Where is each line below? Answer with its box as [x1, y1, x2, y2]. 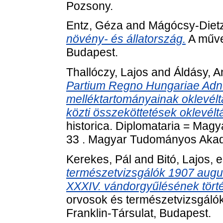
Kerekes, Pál [66, 152, 131, 166]
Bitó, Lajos [157, 152, 210, 166]
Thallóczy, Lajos [66, 66, 148, 79]
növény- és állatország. [66, 32, 186, 46]
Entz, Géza [66, 19, 123, 32]
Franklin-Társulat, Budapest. [66, 206, 211, 220]
